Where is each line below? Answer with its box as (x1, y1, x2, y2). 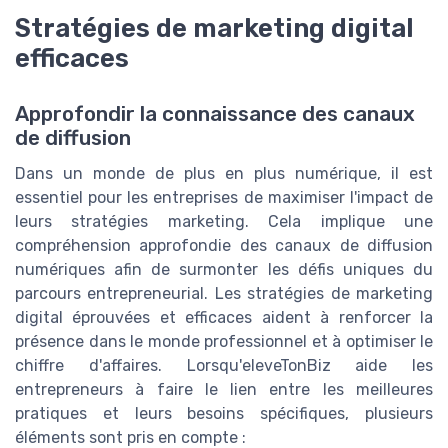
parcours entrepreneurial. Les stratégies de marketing (15, 284, 433, 304)
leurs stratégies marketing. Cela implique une (15, 212, 433, 232)
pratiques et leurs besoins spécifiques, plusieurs (15, 404, 433, 424)
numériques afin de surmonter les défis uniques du (15, 260, 433, 280)
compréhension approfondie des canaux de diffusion (15, 236, 433, 256)
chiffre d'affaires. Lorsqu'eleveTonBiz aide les (15, 356, 433, 376)
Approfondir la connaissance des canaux (15, 102, 415, 127)
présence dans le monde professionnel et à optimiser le (15, 332, 433, 352)
